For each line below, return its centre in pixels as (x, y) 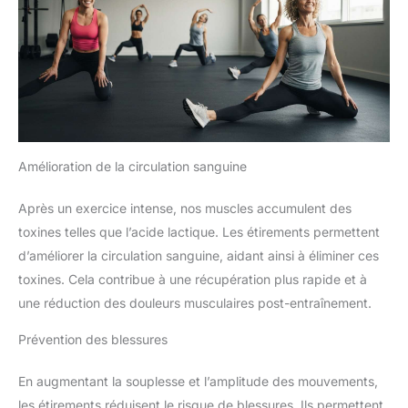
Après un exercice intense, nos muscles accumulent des (185, 209)
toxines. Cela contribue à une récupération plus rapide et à (193, 280)
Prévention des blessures (93, 340)
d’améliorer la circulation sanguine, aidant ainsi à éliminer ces (199, 256)
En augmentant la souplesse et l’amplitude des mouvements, (198, 382)
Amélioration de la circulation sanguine (133, 167)
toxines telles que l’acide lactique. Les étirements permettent (199, 232)
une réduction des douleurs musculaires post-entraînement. (195, 303)
